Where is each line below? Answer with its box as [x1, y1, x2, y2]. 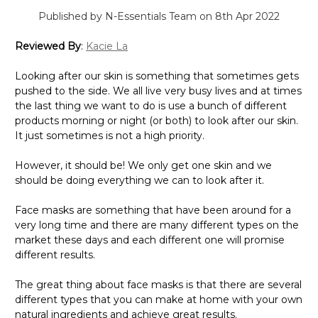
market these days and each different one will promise [15, 221, 285, 235]
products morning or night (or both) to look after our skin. [15, 102, 298, 116]
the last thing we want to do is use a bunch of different [15, 87, 287, 101]
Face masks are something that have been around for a [15, 192, 291, 205]
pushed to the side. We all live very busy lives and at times [15, 72, 302, 86]
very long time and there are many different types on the [15, 207, 299, 220]
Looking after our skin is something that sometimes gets [15, 57, 299, 71]
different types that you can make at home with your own [15, 281, 302, 295]
